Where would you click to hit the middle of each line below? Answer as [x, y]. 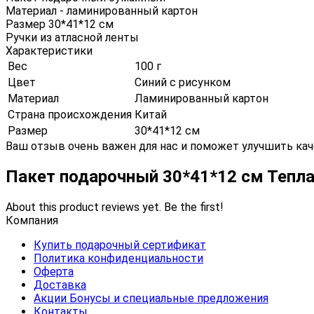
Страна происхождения [70, 114]
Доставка [60, 285]
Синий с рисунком [183, 82]
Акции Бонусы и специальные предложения [151, 298]
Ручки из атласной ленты [72, 37]
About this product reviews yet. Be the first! [115, 207]
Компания [32, 220]
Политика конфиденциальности [118, 258]
